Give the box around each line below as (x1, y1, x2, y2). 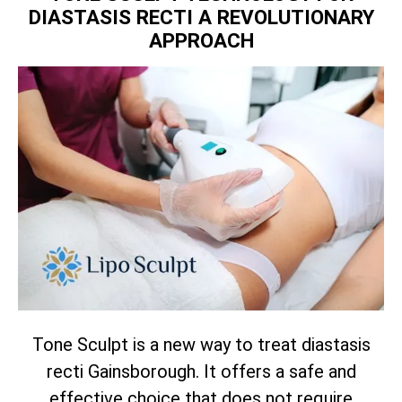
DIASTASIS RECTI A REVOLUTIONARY (28, 5, 374, 30)
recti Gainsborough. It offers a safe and (46, 360, 356, 382)
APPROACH (148, 29, 254, 53)
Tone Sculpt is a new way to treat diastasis (31, 333, 371, 355)
